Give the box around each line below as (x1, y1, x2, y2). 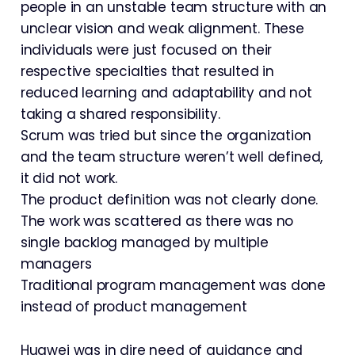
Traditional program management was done (20, 276, 326, 295)
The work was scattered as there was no (20, 212, 294, 231)
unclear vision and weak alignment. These (20, 19, 304, 38)
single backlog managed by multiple (20, 233, 269, 252)
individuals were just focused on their (20, 40, 273, 59)
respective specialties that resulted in (20, 62, 275, 81)
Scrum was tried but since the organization (20, 126, 311, 145)
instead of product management (20, 297, 247, 316)
